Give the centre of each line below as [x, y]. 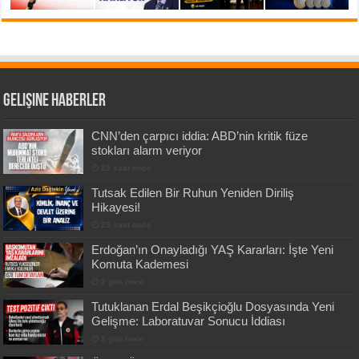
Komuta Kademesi [140, 264]
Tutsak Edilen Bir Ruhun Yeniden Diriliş [193, 192]
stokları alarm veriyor [147, 150]
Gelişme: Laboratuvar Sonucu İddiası [189, 321]
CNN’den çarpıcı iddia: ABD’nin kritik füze [200, 135]
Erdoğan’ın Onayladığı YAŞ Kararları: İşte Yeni [213, 249]
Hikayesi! [116, 207]
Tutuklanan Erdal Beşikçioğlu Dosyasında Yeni [213, 306]
